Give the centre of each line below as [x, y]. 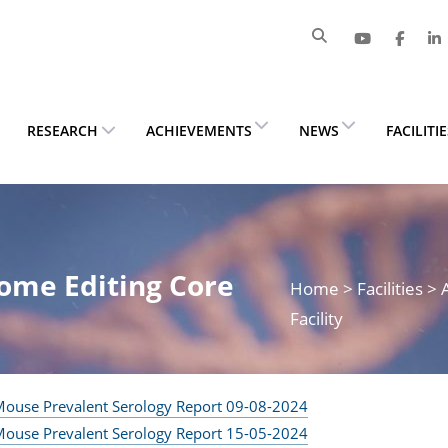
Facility [316, 318]
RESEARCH [62, 130]
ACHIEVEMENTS [198, 130]
